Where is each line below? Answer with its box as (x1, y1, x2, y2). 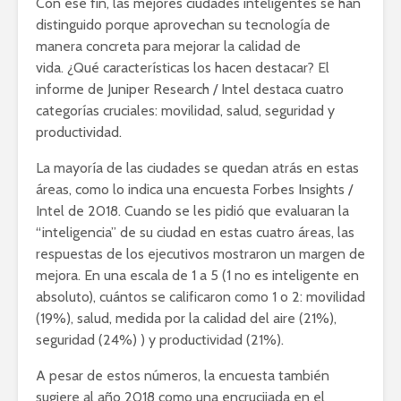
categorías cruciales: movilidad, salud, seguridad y (36, 101, 335, 119)
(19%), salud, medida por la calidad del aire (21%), (36, 309, 337, 327)
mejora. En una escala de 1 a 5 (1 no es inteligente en (36, 266, 359, 284)
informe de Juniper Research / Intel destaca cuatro (36, 80, 344, 98)
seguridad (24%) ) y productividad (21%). (36, 330, 284, 348)
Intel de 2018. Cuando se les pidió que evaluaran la (36, 201, 349, 219)
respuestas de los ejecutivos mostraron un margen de (36, 244, 365, 262)
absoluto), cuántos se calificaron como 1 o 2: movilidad (36, 287, 365, 305)
